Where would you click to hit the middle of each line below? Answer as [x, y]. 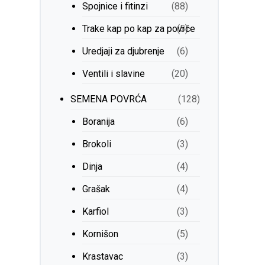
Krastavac [103, 256]
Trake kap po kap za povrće [139, 29]
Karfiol [96, 211]
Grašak [96, 189]
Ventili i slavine [114, 74]
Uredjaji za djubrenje [124, 51]
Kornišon [101, 234]
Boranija [99, 122]
